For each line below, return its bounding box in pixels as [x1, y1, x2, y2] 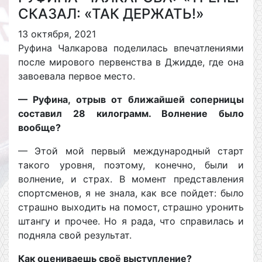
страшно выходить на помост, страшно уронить [18, 201, 244, 213]
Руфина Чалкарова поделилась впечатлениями [18, 42, 244, 54]
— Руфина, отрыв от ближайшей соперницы [18, 94, 244, 105]
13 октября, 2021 [18, 28, 96, 40]
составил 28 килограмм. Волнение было [18, 108, 244, 119]
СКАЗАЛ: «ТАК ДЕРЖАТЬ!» [18, 5, 204, 22]
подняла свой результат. [18, 229, 132, 241]
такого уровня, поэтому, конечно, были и [18, 159, 244, 171]
